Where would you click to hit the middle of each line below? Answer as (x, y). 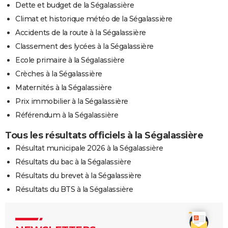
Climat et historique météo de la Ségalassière (94, 19)
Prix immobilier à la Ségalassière (72, 101)
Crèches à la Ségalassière (59, 74)
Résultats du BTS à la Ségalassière (74, 189)
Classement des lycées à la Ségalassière (84, 46)
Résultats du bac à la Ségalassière (73, 162)
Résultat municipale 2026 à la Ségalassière (89, 148)
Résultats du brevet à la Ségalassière (78, 175)
